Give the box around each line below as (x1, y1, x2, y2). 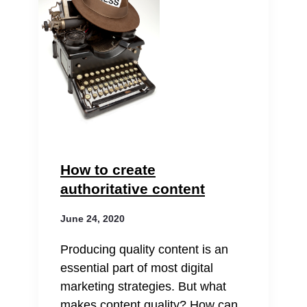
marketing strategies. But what (60, 280, 226, 293)
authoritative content (60, 181, 205, 197)
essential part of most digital (60, 261, 213, 275)
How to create (60, 162, 156, 177)
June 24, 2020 (60, 213, 125, 224)
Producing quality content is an (60, 243, 228, 256)
